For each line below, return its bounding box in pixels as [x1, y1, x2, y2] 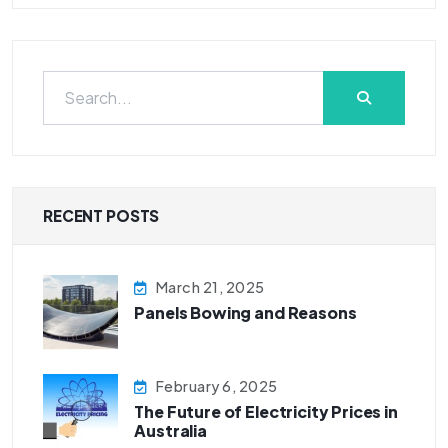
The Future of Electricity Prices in [134, 401, 398, 423]
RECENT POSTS [43, 205, 160, 225]
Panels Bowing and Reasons [134, 302, 357, 324]
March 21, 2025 [155, 278, 265, 297]
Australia [134, 420, 207, 442]
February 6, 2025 [155, 377, 278, 396]
